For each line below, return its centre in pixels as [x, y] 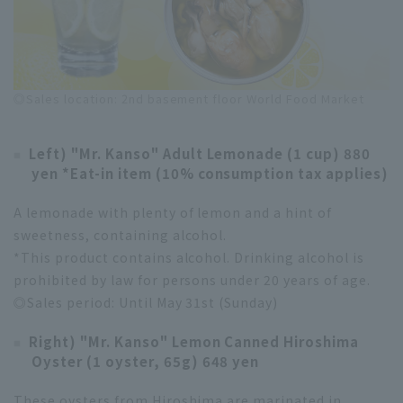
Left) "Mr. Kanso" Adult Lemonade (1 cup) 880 [200, 154]
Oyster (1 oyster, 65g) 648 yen [146, 362]
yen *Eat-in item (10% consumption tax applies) [210, 174]
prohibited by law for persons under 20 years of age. [192, 280]
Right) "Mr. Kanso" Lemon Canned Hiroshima [194, 342]
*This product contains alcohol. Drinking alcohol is [189, 258]
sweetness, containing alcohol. [121, 235]
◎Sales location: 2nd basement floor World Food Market [189, 99]
